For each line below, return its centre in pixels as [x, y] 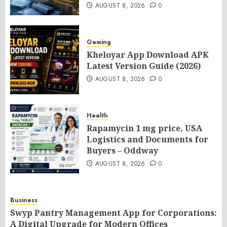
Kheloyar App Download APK [148, 54]
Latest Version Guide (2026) [144, 66]
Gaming [99, 42]
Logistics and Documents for [147, 139]
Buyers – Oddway [122, 150]
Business [24, 200]
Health [97, 115]
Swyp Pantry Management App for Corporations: [113, 213]
